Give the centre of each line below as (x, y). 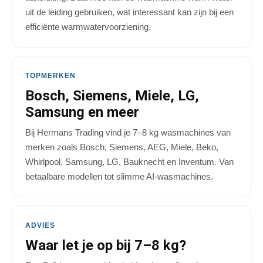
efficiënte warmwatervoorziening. (88, 27)
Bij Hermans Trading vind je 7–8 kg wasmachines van (128, 133)
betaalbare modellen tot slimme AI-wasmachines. (119, 177)
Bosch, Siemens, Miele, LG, (112, 96)
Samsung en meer (82, 112)
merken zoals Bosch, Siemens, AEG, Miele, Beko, (122, 147)
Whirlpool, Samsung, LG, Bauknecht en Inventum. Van (129, 162)
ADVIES (40, 226)
